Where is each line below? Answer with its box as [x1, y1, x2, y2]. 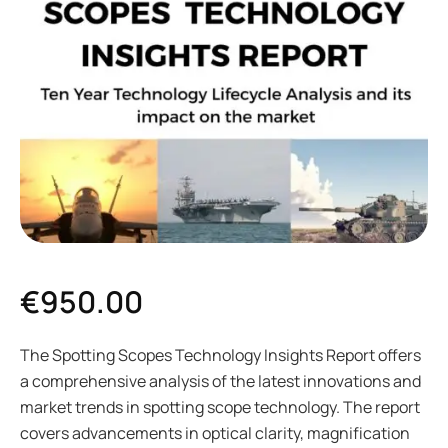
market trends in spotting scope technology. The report [20, 396, 420, 418]
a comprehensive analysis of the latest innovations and [20, 370, 421, 392]
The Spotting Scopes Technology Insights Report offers [20, 344, 421, 366]
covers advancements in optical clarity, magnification [20, 422, 410, 444]
